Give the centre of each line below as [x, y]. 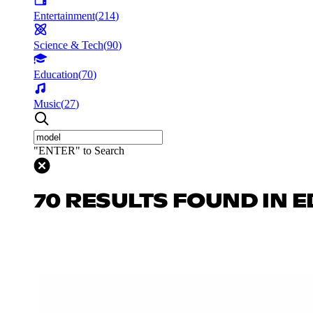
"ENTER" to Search [79, 150]
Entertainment [64, 15]
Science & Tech [68, 45]
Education [56, 74]
